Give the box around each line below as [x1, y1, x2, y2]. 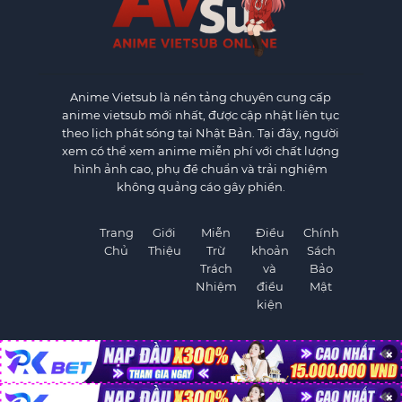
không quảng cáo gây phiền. [116, 179, 285, 195]
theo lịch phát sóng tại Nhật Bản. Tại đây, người [62, 126, 340, 141]
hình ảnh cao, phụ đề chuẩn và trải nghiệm [74, 162, 328, 177]
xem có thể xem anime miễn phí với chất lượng [62, 144, 340, 159]
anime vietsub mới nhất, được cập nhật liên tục [62, 108, 340, 123]
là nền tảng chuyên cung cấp [157, 90, 332, 105]
